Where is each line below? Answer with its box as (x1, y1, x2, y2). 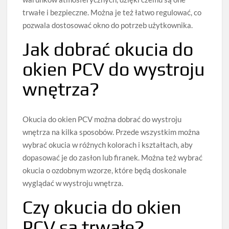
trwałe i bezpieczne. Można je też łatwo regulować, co (22, 8, 202, 17)
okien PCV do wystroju (22, 58, 205, 80)
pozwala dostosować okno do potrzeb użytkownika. (22, 20, 193, 30)
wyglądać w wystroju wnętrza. (22, 178, 124, 188)
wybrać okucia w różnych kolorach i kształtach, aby (22, 140, 193, 150)
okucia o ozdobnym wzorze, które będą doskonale (22, 166, 187, 175)
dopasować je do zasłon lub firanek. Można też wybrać (22, 153, 203, 163)
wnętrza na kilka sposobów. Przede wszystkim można (22, 127, 200, 137)
